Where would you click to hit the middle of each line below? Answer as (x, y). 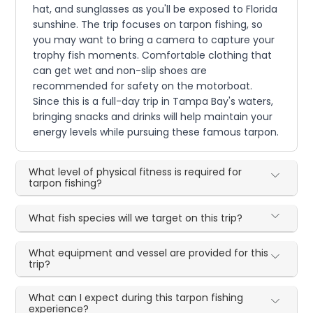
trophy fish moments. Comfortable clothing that (153, 55)
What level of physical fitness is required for (136, 172)
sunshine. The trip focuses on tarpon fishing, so (148, 24)
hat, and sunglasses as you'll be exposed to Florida (155, 9)
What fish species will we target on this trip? (136, 218)
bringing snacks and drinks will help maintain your (153, 116)
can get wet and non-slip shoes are (120, 70)
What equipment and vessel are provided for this (149, 253)
